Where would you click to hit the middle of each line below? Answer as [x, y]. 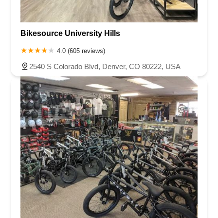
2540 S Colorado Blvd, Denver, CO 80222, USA [105, 67]
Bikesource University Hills [70, 34]
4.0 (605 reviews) [81, 51]
